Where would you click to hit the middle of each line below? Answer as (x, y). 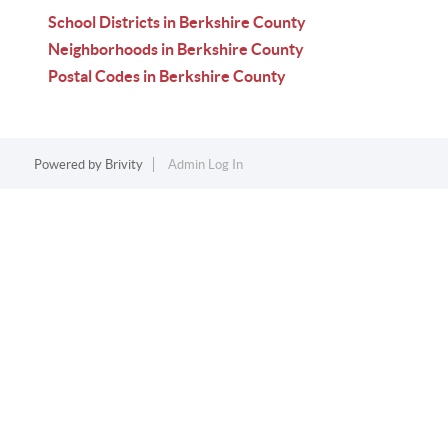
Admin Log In (205, 164)
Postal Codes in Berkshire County (167, 76)
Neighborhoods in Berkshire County (176, 49)
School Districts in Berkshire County (177, 22)
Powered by (69, 164)
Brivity (123, 164)
